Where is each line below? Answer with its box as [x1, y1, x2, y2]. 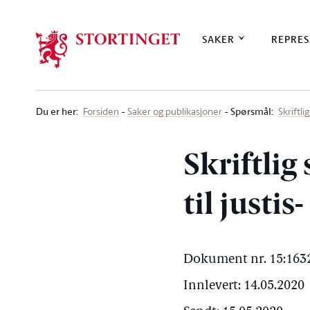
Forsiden [83, 104, 119, 118]
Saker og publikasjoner [127, 104, 222, 118]
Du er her [36, 104, 76, 118]
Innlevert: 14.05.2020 [183, 280, 305, 293]
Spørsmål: [230, 104, 273, 118]
